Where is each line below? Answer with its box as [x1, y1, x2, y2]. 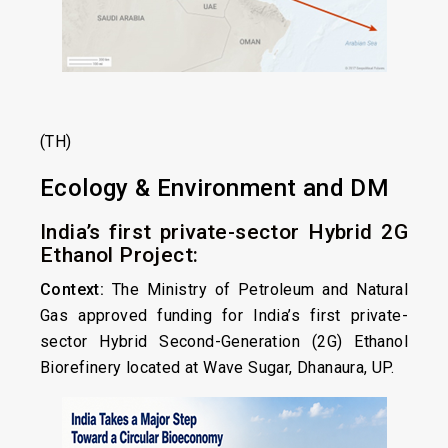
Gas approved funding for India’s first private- [40, 306, 408, 325]
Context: [40, 280, 105, 299]
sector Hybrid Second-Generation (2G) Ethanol [40, 332, 408, 351]
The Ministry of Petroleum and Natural [104, 280, 408, 299]
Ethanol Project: [40, 243, 199, 267]
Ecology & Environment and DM [40, 174, 390, 202]
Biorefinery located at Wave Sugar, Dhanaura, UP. [40, 358, 395, 377]
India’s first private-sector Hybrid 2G [40, 220, 408, 244]
